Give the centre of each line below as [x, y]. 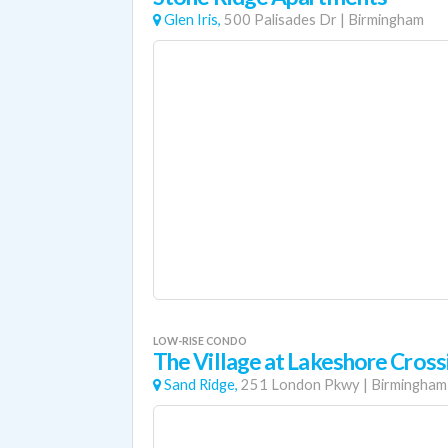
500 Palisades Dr [280, 19]
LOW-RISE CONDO [200, 340]
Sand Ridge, [201, 384]
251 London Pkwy [300, 384]
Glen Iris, [192, 19]
